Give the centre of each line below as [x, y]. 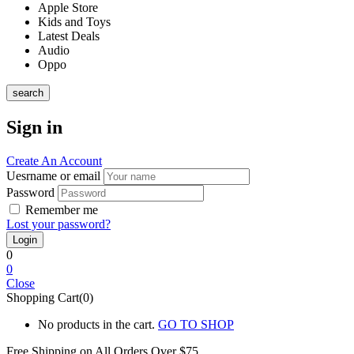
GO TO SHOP [196, 324]
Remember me [62, 209]
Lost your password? [58, 224]
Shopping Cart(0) [50, 297]
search [28, 92]
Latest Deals [69, 36]
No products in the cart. [96, 324]
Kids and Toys [74, 21]
